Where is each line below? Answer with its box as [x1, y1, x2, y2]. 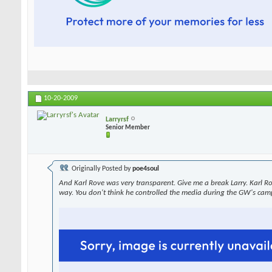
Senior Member [106, 124, 150, 131]
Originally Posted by [70, 165, 132, 173]
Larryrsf [106, 115, 129, 123]
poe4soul [132, 165, 159, 173]
